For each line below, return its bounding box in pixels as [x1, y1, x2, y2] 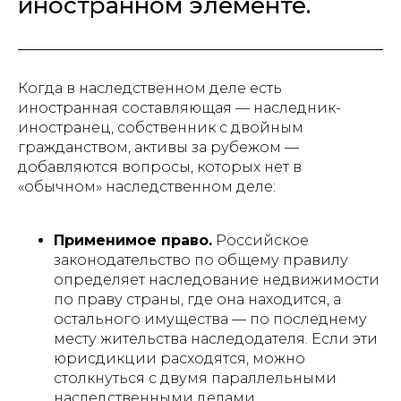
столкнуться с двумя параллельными [54, 370, 337, 387]
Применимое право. [54, 232, 212, 249]
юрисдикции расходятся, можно [54, 350, 305, 367]
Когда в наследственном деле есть [18, 80, 282, 97]
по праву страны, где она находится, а [54, 291, 341, 308]
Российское [212, 232, 309, 249]
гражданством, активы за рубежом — [18, 139, 299, 156]
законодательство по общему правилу [54, 252, 348, 269]
